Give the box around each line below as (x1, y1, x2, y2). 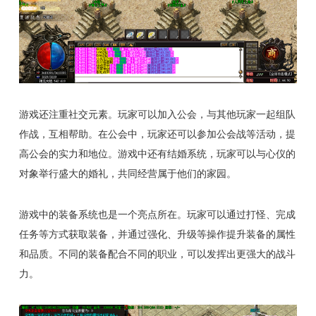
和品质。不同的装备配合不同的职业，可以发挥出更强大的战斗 (18, 248, 296, 260)
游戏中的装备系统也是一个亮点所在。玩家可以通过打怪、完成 (18, 209, 296, 221)
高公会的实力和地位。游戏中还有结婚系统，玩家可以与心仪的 (18, 148, 296, 160)
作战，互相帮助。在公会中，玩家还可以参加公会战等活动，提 (18, 128, 296, 140)
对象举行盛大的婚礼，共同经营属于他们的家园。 (18, 168, 236, 180)
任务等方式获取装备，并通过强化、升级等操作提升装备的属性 (18, 229, 296, 241)
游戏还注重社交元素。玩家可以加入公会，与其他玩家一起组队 (18, 109, 296, 121)
